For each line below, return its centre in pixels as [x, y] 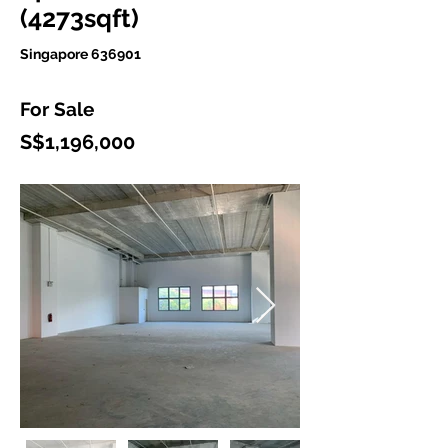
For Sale [57, 109]
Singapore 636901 [80, 54]
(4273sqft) [79, 18]
